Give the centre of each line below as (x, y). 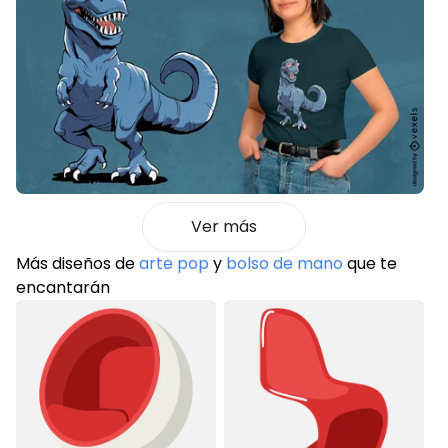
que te (370, 263)
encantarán (63, 287)
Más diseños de (77, 263)
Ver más (224, 226)
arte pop (174, 263)
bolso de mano (284, 263)
